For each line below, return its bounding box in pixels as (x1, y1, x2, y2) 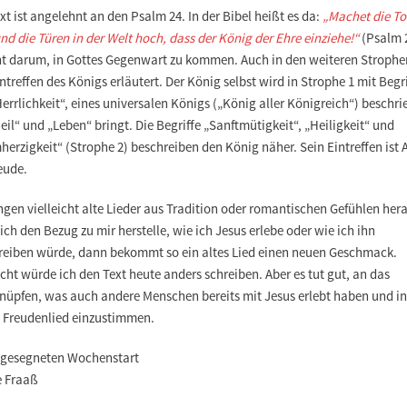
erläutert (110, 72, 159, 90)
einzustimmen (72, 308, 151, 326)
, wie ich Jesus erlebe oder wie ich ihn (166, 221, 375, 239)
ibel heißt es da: (231, 6, 323, 25)
